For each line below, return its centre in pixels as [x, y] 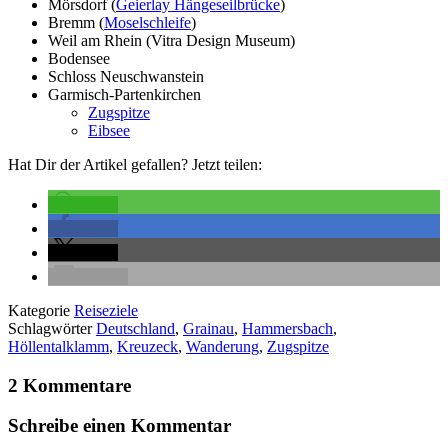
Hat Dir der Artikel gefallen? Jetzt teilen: [135, 165]
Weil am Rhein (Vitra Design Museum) [171, 41]
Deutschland [135, 329]
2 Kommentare [69, 385]
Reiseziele [106, 311]
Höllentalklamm [58, 347]
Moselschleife [147, 23]
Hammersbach [287, 329]
